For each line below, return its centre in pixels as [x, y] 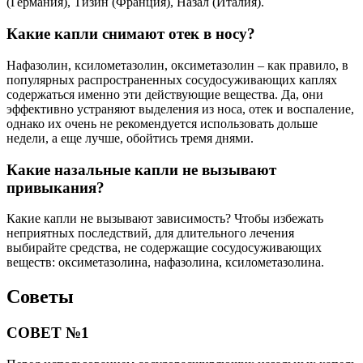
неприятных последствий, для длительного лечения [150, 233]
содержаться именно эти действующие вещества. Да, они [165, 94]
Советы [40, 297]
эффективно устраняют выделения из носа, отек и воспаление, [180, 109]
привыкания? [56, 187]
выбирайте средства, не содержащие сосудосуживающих [164, 248]
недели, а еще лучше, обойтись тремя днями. [130, 138]
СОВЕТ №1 [48, 333]
